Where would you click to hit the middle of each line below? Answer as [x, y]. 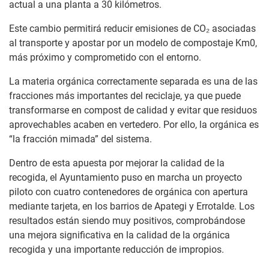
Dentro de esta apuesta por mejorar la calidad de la [117, 163]
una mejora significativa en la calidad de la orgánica [119, 235]
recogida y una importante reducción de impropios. [116, 250]
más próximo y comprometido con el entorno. [105, 58]
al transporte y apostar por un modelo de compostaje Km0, [133, 43]
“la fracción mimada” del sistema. [80, 139]
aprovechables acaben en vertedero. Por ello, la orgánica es [134, 125]
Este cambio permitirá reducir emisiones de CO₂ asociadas [132, 29]
